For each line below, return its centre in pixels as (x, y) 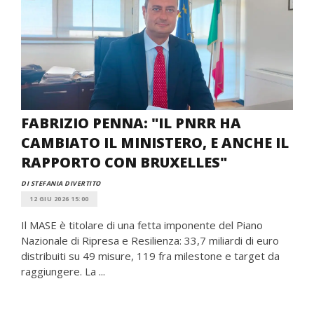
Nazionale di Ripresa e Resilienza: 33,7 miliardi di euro (150, 240)
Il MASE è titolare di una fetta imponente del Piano (142, 225)
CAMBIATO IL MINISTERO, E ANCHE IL (155, 143)
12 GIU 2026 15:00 (59, 199)
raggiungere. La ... (63, 271)
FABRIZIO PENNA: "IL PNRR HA (131, 123)
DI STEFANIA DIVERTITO (61, 183)
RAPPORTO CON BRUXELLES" (124, 162)
